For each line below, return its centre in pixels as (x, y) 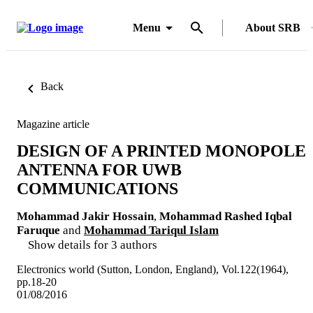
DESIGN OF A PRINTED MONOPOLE (161, 151)
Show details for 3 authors (93, 245)
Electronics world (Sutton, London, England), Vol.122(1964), (153, 269)
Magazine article (53, 124)
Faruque (38, 230)
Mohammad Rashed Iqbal (226, 216)
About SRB (273, 28)
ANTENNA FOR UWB (99, 169)
